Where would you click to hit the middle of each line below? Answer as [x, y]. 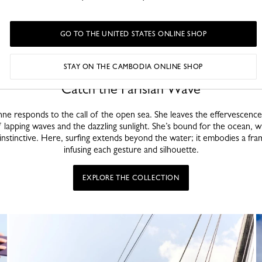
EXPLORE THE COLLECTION [131, 178]
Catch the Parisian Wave [131, 89]
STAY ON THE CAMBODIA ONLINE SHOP [133, 67]
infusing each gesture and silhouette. [131, 149]
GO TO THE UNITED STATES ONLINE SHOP [133, 34]
